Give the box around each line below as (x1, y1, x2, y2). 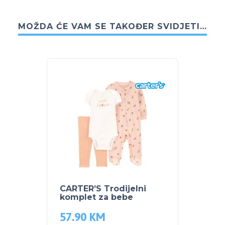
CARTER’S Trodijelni (60, 184, 146, 194)
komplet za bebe (60, 192, 133, 202)
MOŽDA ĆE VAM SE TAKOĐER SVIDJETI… (18, 22, 207, 32)
